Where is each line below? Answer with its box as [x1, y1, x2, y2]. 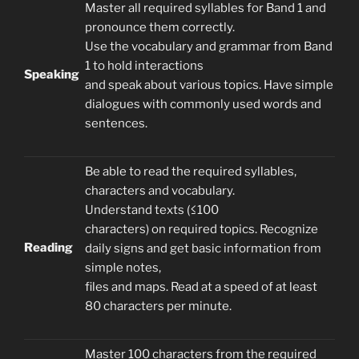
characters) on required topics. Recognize [85, 222, 318, 237]
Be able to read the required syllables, [85, 164, 296, 179]
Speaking [24, 67, 79, 83]
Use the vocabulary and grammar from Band [85, 39, 333, 54]
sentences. [85, 116, 147, 131]
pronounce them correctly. [85, 20, 235, 35]
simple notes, [85, 260, 161, 276]
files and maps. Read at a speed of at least [85, 280, 317, 295]
